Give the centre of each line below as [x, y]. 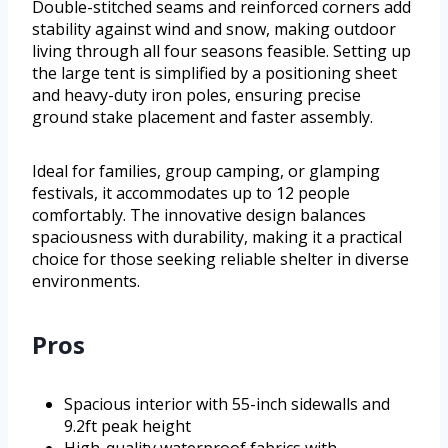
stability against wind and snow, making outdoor [214, 29]
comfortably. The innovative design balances [199, 215]
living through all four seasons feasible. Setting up [221, 51]
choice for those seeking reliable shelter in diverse [220, 259]
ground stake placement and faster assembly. [202, 117]
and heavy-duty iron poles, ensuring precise [196, 95]
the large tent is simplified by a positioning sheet [214, 73]
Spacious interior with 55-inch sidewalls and [227, 404]
